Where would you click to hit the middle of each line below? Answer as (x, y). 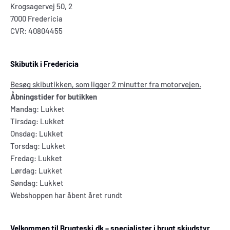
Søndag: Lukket (37, 183)
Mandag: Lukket (37, 109)
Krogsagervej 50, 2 (41, 6)
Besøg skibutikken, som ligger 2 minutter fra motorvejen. (106, 84)
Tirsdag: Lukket (37, 121)
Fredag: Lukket (36, 158)
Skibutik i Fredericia (44, 64)
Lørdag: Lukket (36, 171)
